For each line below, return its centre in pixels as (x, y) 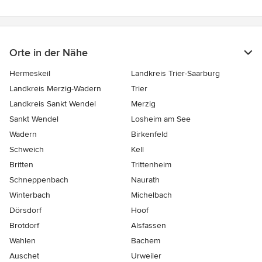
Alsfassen (149, 225)
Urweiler (146, 256)
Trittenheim (151, 164)
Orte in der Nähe (49, 52)
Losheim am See (161, 119)
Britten (21, 164)
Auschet (24, 256)
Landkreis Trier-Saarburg (175, 73)
